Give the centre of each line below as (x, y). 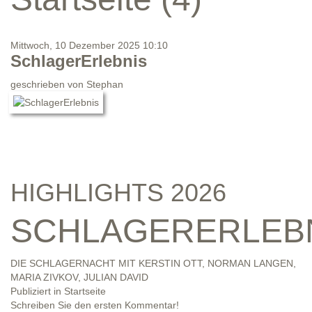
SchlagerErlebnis (79, 61)
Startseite (85, 291)
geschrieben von (48, 85)
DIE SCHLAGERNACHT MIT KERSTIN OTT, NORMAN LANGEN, (153, 264)
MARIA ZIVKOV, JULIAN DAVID (79, 278)
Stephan (105, 85)
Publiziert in (36, 291)
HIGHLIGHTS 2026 (118, 193)
